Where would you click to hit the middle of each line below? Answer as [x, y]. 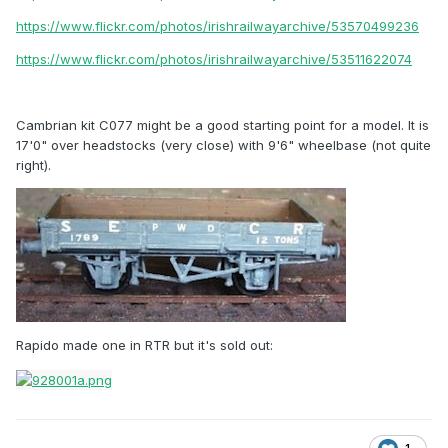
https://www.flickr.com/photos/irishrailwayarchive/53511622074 [214, 59]
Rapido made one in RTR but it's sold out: [144, 345]
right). [33, 165]
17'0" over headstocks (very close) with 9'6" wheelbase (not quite [223, 145]
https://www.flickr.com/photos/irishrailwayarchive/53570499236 [217, 26]
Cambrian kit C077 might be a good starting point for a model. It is [222, 125]
